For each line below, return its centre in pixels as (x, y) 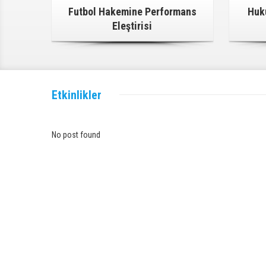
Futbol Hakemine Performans (132, 11)
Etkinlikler (77, 95)
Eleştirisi (132, 26)
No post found (76, 134)
